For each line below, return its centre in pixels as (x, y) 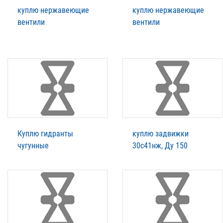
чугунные (33, 145)
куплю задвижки (161, 133)
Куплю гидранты (45, 133)
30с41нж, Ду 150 (160, 145)
